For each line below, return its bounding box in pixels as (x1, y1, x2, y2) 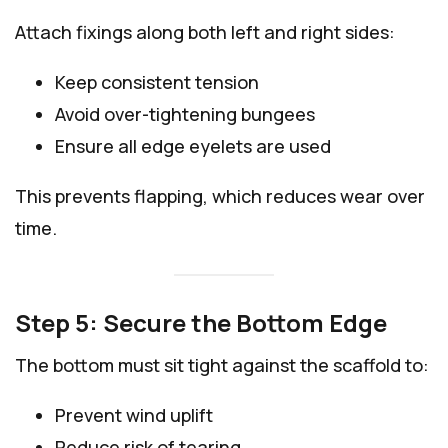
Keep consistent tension (55, 70, 259, 95)
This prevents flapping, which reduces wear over (15, 184, 425, 209)
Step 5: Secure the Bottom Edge (15, 305, 387, 339)
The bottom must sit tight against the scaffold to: (15, 352, 429, 377)
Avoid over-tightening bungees (55, 102, 315, 127)
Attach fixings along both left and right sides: (15, 20, 395, 45)
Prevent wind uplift (55, 402, 213, 427)
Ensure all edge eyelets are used (55, 134, 331, 159)
